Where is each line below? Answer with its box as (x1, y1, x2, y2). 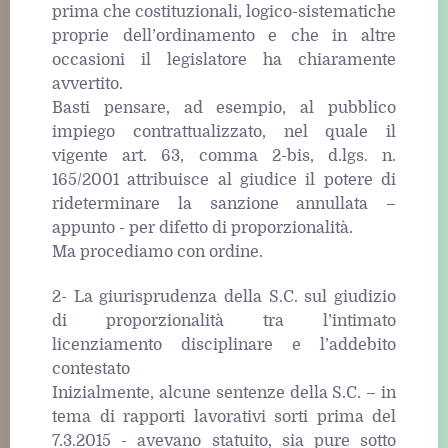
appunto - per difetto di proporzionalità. (52, 218, 353, 237)
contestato (52, 359, 130, 378)
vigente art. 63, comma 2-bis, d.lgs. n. (52, 146, 396, 165)
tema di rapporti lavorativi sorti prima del (52, 407, 396, 426)
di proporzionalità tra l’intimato (52, 311, 396, 330)
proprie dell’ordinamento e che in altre (52, 26, 396, 45)
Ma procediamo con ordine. (52, 242, 263, 261)
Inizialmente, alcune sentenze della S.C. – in (52, 383, 396, 402)
